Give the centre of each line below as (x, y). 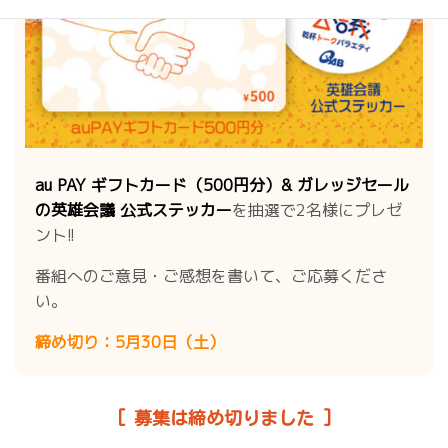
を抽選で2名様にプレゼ (317, 209)
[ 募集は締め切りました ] (224, 417)
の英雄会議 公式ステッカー (133, 209)
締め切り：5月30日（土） (130, 341)
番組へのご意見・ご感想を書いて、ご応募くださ (211, 275)
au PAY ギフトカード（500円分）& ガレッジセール (222, 184)
